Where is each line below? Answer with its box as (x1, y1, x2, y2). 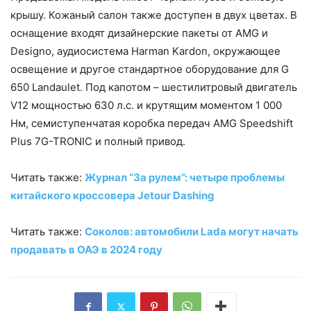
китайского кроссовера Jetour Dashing (10, 189, 215, 203)
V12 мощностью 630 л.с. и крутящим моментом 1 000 (10, 99, 282, 112)
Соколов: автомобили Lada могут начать (85, 225, 299, 239)
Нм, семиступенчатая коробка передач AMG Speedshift (10, 117, 293, 131)
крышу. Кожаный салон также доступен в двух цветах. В (10, 8, 297, 22)
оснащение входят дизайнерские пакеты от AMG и (10, 26, 268, 40)
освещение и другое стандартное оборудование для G (10, 62, 289, 76)
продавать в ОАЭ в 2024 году (10, 243, 162, 257)
